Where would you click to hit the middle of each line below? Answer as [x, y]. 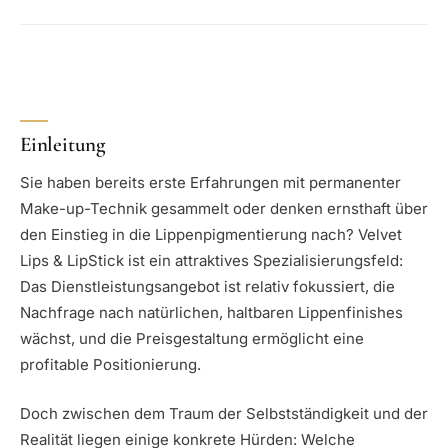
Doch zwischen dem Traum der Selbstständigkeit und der [224, 413]
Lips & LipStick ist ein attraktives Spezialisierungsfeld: [211, 261]
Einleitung [62, 144]
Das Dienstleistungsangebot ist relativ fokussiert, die [207, 287]
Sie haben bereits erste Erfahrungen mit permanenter [210, 183]
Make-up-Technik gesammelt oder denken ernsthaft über [224, 209]
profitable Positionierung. [110, 365]
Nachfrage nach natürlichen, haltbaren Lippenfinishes [211, 313]
